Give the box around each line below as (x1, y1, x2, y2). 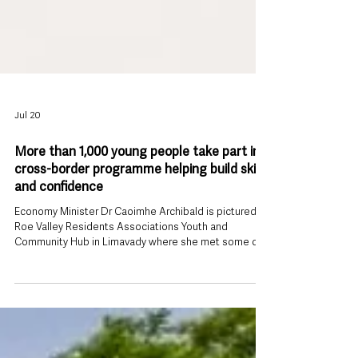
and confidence (14, 322, 103, 339)
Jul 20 (14, 253, 40, 265)
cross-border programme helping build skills (14, 304, 268, 321)
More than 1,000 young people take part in (14, 287, 260, 304)
